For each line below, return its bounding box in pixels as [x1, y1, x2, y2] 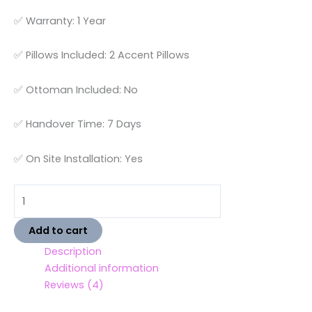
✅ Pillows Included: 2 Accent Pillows [14, 48, 189, 63]
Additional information [44, 261, 159, 276]
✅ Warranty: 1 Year [14, 13, 106, 28]
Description [44, 244, 102, 259]
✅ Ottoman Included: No [14, 82, 138, 97]
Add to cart [29, 224, 88, 238]
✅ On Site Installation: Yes [14, 151, 143, 166]
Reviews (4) [44, 278, 104, 292]
